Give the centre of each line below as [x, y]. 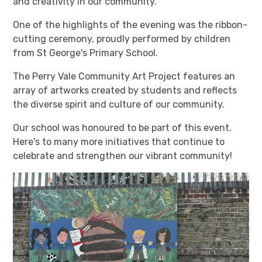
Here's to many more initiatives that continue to [119, 142]
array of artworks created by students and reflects [125, 90]
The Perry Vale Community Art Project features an [124, 76]
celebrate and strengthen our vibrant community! [123, 156]
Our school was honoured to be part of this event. [123, 127]
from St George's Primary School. [87, 53]
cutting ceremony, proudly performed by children [122, 39]
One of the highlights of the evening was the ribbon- [130, 25]
